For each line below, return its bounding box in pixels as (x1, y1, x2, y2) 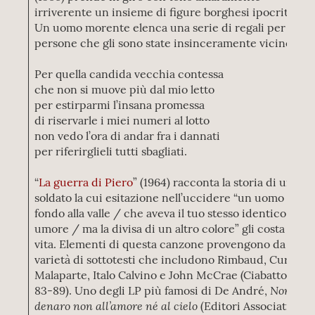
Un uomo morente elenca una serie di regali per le (34, 20, 298, 34)
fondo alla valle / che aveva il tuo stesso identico (34, 206, 287, 220)
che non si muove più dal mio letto (34, 82, 215, 96)
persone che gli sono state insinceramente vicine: (34, 36, 295, 50)
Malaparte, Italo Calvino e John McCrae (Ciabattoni (34, 268, 298, 282)
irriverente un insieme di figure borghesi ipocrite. (34, 5, 298, 19)
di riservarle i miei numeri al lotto (34, 113, 210, 127)
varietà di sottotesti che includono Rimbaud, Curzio (34, 252, 305, 266)
